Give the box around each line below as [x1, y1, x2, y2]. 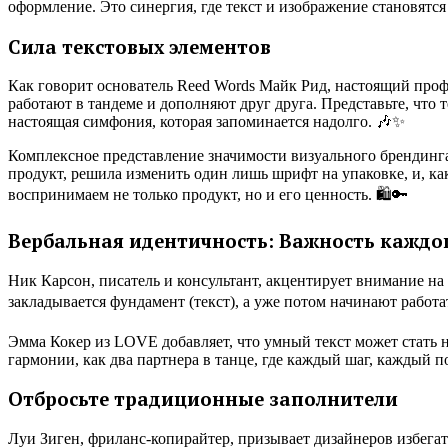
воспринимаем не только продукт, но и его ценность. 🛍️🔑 [8, 186, 408, 204]
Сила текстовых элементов [8, 34, 271, 59]
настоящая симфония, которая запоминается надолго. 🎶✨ [8, 113, 405, 131]
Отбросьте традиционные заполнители [8, 387, 398, 412]
